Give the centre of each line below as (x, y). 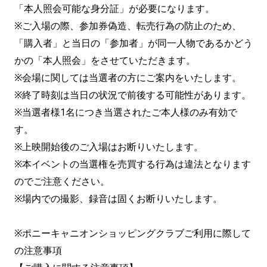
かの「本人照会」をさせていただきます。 (105, 60)
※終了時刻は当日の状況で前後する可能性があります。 (133, 95)
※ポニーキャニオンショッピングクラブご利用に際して (133, 233)
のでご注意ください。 (62, 181)
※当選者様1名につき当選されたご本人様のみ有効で (126, 112)
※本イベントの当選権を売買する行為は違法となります (133, 164)
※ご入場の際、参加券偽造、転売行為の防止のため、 (128, 26)
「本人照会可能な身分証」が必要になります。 (114, 9)
